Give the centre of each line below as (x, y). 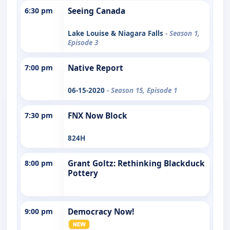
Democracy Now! (101, 212)
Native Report (95, 68)
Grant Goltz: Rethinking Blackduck (136, 163)
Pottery (83, 173)
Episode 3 (83, 42)
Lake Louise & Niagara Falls (117, 33)
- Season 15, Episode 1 (142, 90)
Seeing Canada (97, 11)
